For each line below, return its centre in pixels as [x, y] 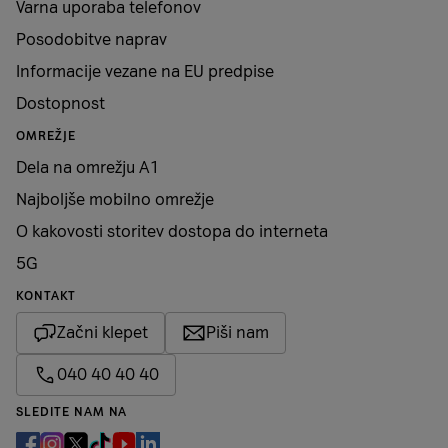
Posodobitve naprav [91, 39]
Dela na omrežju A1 [88, 167]
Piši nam [237, 332]
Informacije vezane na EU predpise [145, 71]
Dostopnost [60, 103]
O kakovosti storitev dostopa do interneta [172, 231]
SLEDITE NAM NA [72, 412]
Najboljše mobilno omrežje [115, 199]
